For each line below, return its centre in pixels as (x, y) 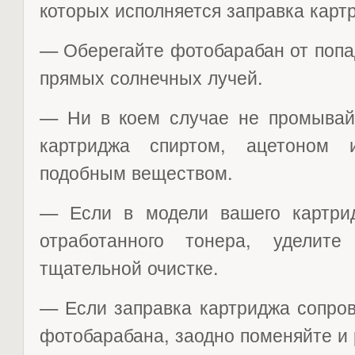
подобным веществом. (136, 172)
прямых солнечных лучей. (151, 77)
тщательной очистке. (129, 267)
